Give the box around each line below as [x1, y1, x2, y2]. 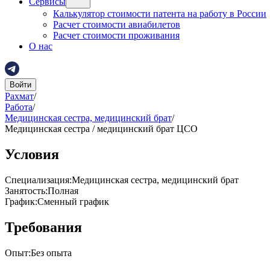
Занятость [5, 185, 45, 196]
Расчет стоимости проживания [53, 30, 180, 40]
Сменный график [37, 196, 109, 207]
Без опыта [31, 247, 72, 258]
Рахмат [5, 91, 34, 101]
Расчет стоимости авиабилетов [53, 19, 180, 30]
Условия [5, 146, 59, 162]
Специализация [5, 174, 69, 185]
